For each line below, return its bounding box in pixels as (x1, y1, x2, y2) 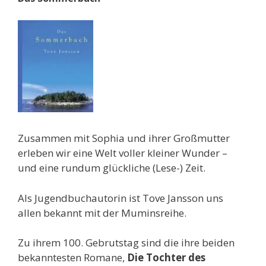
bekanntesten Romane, (18, 251, 127, 264)
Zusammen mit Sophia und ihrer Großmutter (18, 131, 230, 145)
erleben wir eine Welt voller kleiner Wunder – (18, 146, 227, 160)
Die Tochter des (127, 251, 205, 264)
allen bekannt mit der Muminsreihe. (18, 205, 186, 220)
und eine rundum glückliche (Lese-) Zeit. (18, 161, 205, 175)
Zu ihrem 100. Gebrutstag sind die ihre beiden (18, 236, 235, 249)
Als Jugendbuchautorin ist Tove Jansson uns (18, 191, 223, 205)
